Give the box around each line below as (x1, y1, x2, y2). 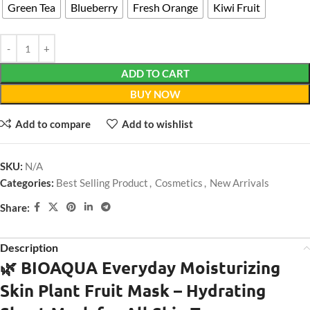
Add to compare (15, 117, 91, 130)
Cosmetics (155, 176, 203, 190)
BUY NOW (129, 88, 181, 101)
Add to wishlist (121, 117, 193, 130)
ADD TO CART (120, 67, 190, 80)
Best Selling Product (56, 176, 148, 190)
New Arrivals (210, 176, 269, 190)
